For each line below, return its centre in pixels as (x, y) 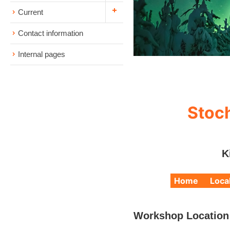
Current (31, 12)
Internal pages (42, 54)
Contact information (51, 33)
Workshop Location (181, 215)
